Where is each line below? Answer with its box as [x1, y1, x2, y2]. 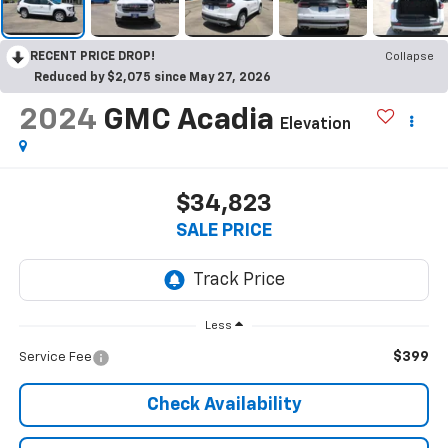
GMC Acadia [102, 105, 274, 136]
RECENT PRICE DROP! [30, 50, 155, 63]
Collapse [385, 50, 434, 63]
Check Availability [146, 396, 302, 415]
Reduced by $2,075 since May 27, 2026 [34, 71, 271, 84]
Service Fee [18, 351, 92, 365]
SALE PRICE [176, 222, 272, 241]
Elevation [279, 116, 351, 133]
